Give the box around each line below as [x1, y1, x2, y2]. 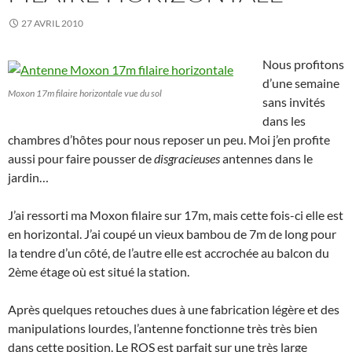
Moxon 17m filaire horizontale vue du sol [8, 87, 162, 100]
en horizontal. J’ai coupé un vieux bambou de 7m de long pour [8, 226, 336, 242]
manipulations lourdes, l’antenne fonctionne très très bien [8, 321, 317, 336]
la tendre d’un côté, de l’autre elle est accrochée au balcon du [8, 245, 329, 261]
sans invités [262, 94, 325, 110]
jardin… [8, 170, 49, 185]
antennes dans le [220, 151, 313, 167]
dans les [262, 113, 306, 129]
